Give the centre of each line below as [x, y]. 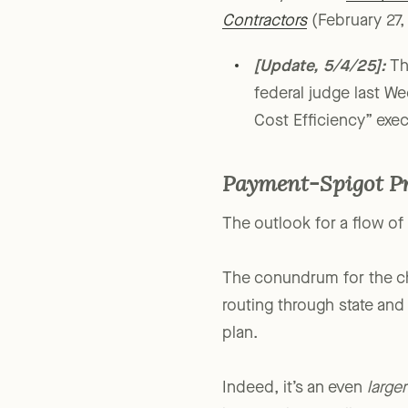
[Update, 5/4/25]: [320, 92]
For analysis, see [284, 20]
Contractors [264, 47]
